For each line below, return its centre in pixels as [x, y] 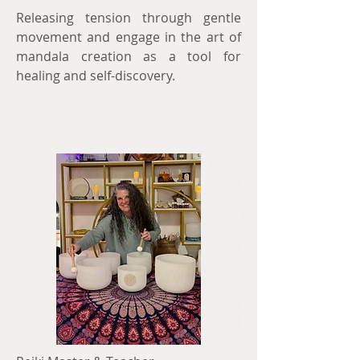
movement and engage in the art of [129, 37]
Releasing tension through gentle [129, 18]
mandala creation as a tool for [129, 56]
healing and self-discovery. [96, 76]
